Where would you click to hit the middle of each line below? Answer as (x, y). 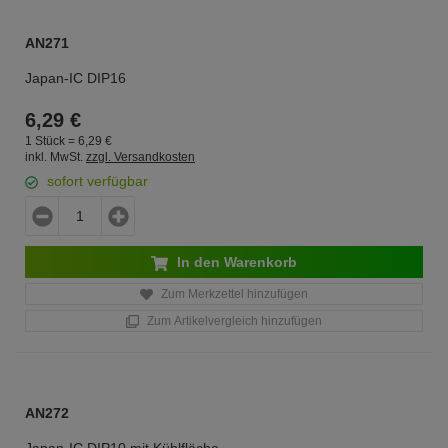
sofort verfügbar (97, 181)
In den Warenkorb (235, 262)
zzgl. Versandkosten (140, 157)
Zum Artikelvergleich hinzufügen (233, 321)
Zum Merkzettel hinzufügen (233, 294)
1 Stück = (51, 140)
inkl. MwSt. (54, 157)
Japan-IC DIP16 (75, 78)
